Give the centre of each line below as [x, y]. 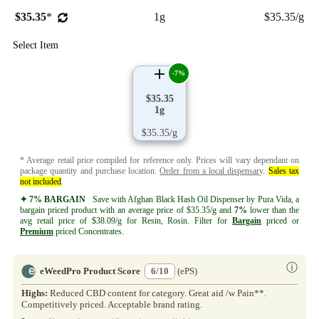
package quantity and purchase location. [90, 171]
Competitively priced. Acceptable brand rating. [112, 304]
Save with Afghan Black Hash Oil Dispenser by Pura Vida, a [193, 199]
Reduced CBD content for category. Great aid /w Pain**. [158, 293]
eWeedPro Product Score [90, 271]
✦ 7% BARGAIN [53, 199]
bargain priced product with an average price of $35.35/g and [127, 210]
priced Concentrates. [89, 231]
